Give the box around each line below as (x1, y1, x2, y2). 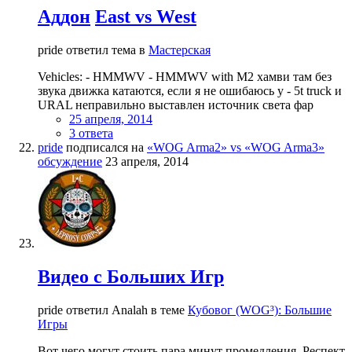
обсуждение (38, 154, 102, 168)
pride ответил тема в (38, 42, 148, 57)
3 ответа (69, 126, 113, 140)
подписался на (63, 140, 147, 154)
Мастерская (148, 42, 211, 57)
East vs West (95, 5, 196, 27)
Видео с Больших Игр (38, 266, 224, 287)
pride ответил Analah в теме (38, 302, 188, 317)
